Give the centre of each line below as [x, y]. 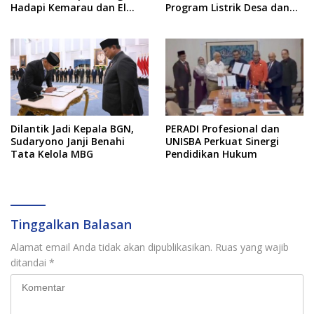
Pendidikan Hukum [211, 154]
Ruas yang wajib [252, 247]
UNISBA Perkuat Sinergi [222, 142]
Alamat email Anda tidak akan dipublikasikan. [111, 247]
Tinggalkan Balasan [71, 225]
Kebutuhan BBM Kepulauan [233, 20]
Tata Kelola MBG [52, 154]
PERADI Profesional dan [223, 129]
